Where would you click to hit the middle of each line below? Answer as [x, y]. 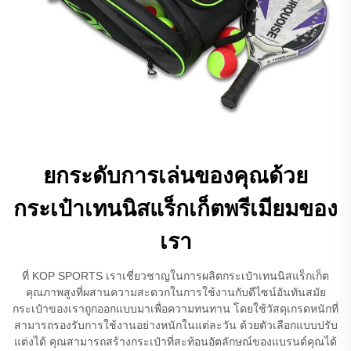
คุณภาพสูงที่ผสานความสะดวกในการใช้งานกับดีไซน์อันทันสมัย [175, 292]
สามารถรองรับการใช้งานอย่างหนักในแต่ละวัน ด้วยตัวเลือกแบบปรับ [175, 325]
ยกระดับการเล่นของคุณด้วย [175, 175]
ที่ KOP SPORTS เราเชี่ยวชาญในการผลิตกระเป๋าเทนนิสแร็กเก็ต [175, 275]
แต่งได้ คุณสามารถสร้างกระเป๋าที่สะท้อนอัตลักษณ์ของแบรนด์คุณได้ [175, 341]
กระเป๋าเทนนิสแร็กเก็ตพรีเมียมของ [175, 208]
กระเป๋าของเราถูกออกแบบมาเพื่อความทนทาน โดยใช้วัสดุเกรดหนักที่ [175, 308]
